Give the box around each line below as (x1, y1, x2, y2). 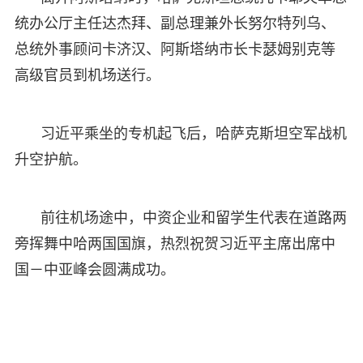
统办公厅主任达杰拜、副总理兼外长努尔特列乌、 (14, 15, 335, 32)
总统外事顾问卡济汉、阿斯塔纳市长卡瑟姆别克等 (14, 41, 335, 58)
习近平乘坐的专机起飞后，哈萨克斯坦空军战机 (40, 125, 347, 142)
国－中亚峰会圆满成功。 (14, 261, 175, 278)
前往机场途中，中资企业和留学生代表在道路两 (40, 209, 347, 226)
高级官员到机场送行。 (14, 66, 160, 83)
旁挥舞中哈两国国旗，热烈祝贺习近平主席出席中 (14, 235, 335, 252)
